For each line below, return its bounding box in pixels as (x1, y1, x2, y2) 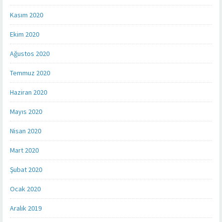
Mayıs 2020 (10, 107, 42, 116)
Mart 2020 (10, 145, 39, 155)
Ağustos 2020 (10, 49, 50, 58)
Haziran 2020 (10, 87, 47, 97)
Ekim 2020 (10, 29, 39, 39)
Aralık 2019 (10, 203, 42, 213)
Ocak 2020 (10, 184, 41, 193)
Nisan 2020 (10, 126, 41, 135)
